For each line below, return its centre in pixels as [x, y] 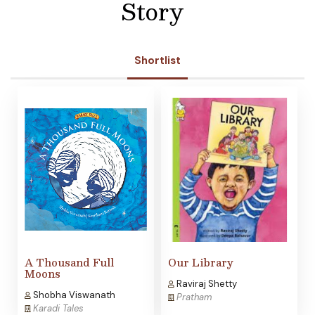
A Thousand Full [69, 263]
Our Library [201, 263]
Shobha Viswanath [73, 295]
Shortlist [157, 61]
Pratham [194, 297]
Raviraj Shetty [206, 284]
